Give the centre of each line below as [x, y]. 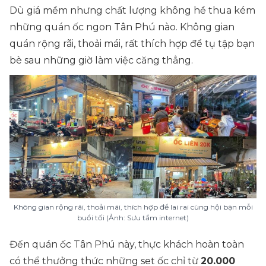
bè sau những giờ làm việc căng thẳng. [101, 60]
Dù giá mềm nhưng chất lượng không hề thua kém [132, 10]
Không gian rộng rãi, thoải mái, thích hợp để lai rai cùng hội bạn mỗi [133, 207]
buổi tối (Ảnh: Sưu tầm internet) [133, 218]
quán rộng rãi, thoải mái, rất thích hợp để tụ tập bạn [132, 44]
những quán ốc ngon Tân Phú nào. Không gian [122, 27]
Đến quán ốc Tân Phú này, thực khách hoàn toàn [127, 244]
